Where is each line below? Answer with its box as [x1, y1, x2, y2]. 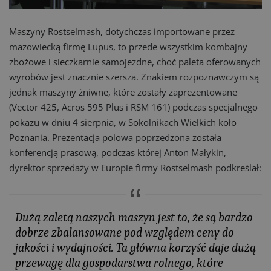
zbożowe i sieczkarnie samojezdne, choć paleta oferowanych [9, 56, 261, 68]
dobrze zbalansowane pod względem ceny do [15, 226, 234, 240]
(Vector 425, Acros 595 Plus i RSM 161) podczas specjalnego [9, 101, 258, 113]
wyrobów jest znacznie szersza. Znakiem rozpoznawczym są [9, 71, 259, 83]
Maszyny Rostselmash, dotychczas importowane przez [9, 25, 235, 38]
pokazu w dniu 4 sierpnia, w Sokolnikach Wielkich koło [9, 116, 237, 128]
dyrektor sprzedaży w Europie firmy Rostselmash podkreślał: [9, 162, 261, 174]
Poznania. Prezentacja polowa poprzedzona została [9, 131, 221, 143]
